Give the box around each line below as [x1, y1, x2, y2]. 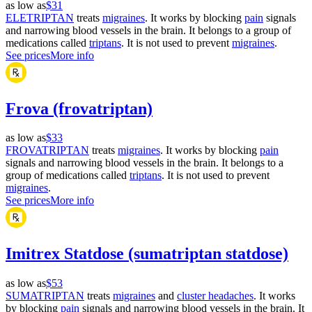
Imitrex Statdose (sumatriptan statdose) [6, 244, 288, 263]
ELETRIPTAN [6, 11, 74, 24]
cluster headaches [177, 290, 253, 302]
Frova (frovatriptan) [6, 99, 153, 118]
